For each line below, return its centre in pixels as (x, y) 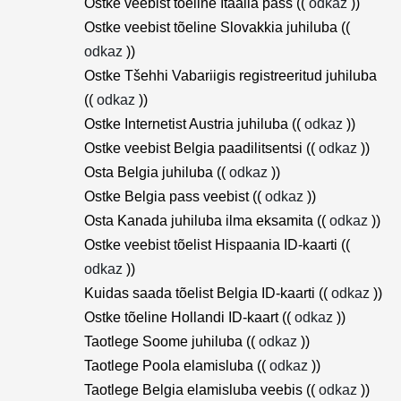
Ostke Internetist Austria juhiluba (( (194, 124)
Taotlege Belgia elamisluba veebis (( (201, 390)
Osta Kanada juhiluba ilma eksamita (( (207, 221)
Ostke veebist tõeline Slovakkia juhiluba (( (217, 27)
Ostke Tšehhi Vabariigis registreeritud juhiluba (230, 76)
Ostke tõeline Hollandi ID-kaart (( (189, 317)
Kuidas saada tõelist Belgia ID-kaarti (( (208, 293)
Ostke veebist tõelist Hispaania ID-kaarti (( (217, 245)
